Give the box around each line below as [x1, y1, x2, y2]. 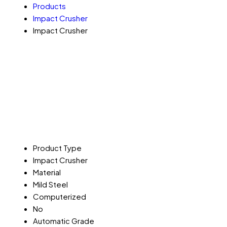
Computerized [33, 191, 86, 201]
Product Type [33, 142, 82, 153]
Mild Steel [33, 179, 68, 189]
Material [33, 167, 61, 177]
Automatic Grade [33, 215, 94, 225]
